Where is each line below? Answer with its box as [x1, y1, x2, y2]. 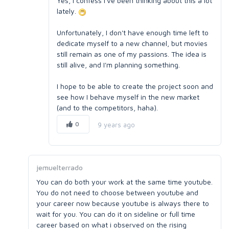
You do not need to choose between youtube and [36, 188, 198, 197]
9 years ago [97, 120, 135, 129]
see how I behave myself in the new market [57, 93, 199, 101]
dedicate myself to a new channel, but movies [57, 39, 208, 48]
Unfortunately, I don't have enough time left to [57, 28, 209, 37]
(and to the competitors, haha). [57, 103, 158, 112]
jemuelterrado [36, 163, 83, 172]
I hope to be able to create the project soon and [57, 82, 213, 90]
